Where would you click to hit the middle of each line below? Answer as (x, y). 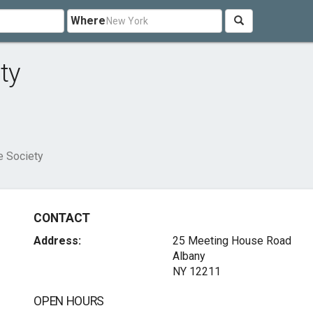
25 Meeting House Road (232, 241)
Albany (189, 256)
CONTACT (62, 218)
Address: (58, 241)
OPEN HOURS (69, 301)
